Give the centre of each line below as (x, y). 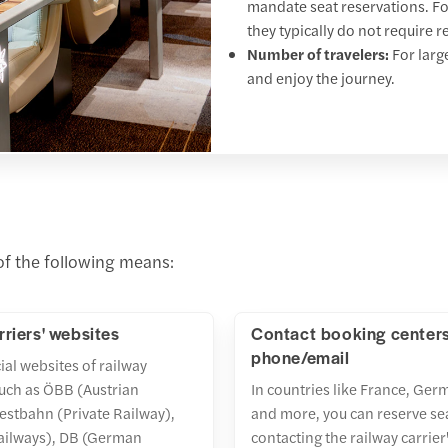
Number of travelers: (317, 54)
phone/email (300, 356)
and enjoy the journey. (320, 78)
